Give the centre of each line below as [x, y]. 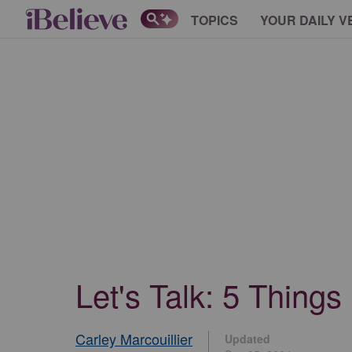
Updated [247, 339]
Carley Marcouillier [134, 339]
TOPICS [214, 20]
